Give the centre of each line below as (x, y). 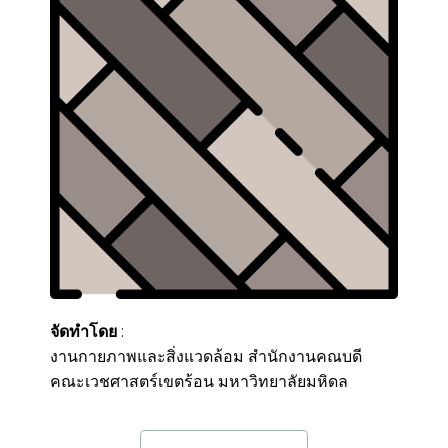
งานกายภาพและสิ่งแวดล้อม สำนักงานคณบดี (206, 357)
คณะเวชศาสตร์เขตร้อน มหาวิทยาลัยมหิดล (199, 382)
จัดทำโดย (83, 332)
